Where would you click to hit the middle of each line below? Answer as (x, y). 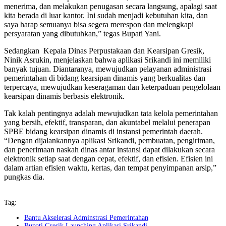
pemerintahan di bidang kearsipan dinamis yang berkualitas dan (105, 78)
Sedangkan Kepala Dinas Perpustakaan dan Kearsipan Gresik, (104, 51)
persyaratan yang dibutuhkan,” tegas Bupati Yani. (82, 34)
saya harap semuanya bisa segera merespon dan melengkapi (99, 24)
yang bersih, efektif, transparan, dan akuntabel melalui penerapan (107, 122)
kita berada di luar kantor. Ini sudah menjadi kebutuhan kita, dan (106, 15)
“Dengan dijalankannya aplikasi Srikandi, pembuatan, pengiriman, (109, 140)
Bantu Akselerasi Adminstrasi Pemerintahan (86, 218)
